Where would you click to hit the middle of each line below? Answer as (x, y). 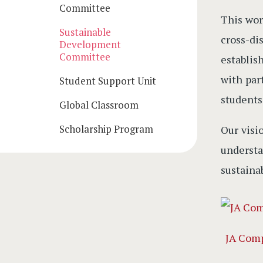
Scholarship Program (106, 129)
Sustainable (85, 32)
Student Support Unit (107, 81)
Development (90, 44)
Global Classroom (99, 105)
